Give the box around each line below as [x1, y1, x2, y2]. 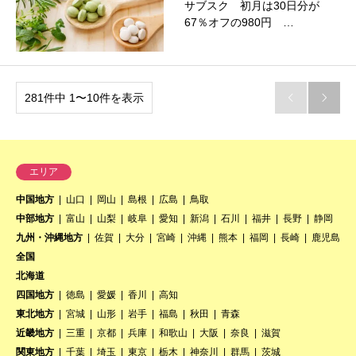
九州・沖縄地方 [16, 231, 83, 243]
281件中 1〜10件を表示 [25, 91, 144, 104]
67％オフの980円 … [184, 15, 294, 29]
